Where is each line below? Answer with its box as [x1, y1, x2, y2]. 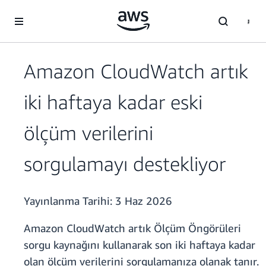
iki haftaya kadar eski [24, 90, 202, 114]
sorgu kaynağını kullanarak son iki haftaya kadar [24, 238, 255, 252]
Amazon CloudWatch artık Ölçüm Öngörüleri [24, 221, 241, 235]
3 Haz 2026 [115, 194, 172, 208]
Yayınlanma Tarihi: [24, 194, 115, 208]
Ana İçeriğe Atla [5, 7, 64, 17]
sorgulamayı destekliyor [24, 152, 226, 176]
